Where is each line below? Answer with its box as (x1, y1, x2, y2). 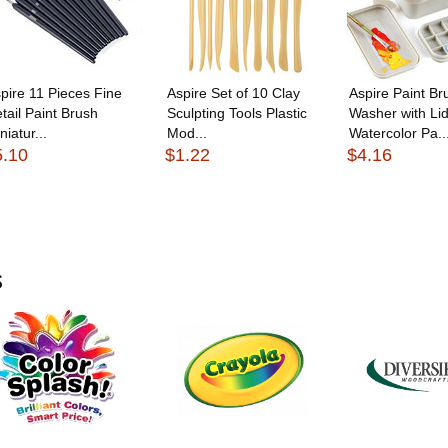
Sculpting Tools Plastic (167, 104, 308, 121)
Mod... (167, 124, 208, 141)
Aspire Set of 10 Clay (167, 84, 301, 101)
